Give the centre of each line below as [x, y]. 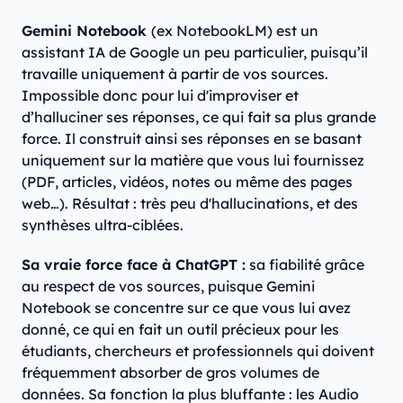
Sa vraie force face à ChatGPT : [134, 265]
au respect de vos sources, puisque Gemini [168, 287]
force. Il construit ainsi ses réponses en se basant [192, 139]
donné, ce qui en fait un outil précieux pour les [180, 330]
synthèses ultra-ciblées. [103, 225]
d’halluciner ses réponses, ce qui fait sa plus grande [199, 117]
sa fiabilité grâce [305, 265]
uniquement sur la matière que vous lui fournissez [193, 161]
